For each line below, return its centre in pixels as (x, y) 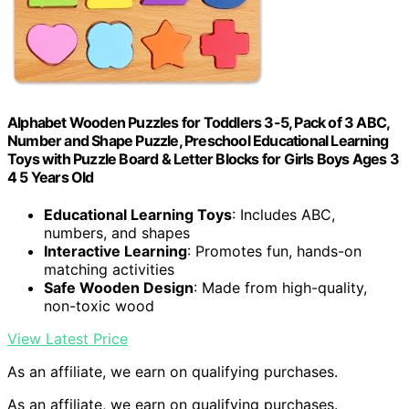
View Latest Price (68, 339)
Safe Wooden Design (119, 288)
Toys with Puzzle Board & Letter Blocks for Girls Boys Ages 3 (204, 159)
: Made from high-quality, (280, 288)
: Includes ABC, (283, 215)
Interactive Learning (115, 252)
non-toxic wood (99, 306)
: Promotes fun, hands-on (274, 252)
